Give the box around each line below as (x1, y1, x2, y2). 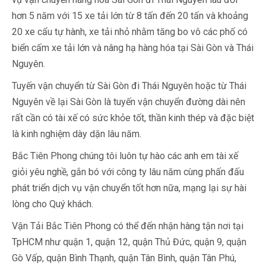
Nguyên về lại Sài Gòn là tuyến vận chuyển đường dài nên (12, 96, 245, 108)
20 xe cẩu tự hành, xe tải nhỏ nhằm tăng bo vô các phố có (12, 26, 248, 38)
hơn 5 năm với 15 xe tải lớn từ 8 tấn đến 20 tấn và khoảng (12, 10, 248, 22)
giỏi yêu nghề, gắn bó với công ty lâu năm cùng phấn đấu (12, 166, 244, 178)
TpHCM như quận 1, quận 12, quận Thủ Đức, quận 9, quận (12, 236, 246, 248)
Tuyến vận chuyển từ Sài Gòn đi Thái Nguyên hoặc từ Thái (12, 80, 246, 92)
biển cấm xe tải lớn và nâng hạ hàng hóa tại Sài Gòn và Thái (12, 42, 254, 54)
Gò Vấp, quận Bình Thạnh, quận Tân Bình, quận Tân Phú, (12, 252, 236, 264)
